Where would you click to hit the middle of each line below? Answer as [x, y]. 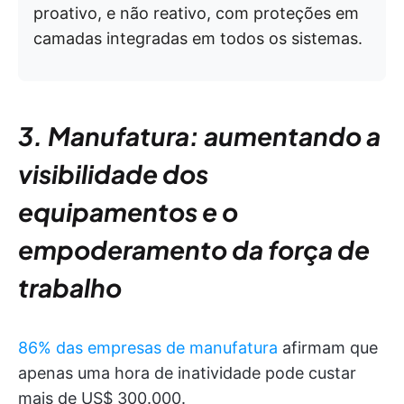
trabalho [70, 287]
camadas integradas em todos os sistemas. [198, 38]
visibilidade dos [113, 174]
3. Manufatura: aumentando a [199, 136]
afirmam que [328, 348]
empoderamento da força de [194, 249]
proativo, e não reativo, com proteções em [196, 13]
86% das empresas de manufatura [148, 348]
